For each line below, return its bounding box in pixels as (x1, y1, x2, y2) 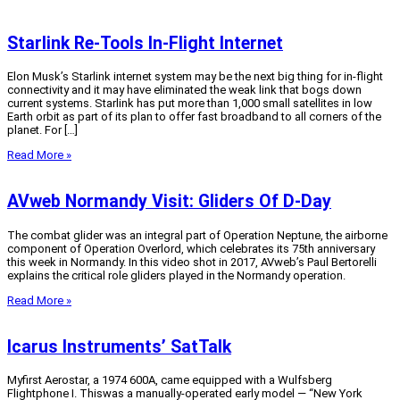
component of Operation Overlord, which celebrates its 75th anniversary (7, 241, 375, 255)
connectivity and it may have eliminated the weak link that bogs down (7, 83, 362, 97)
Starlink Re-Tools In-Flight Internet (7, 32, 283, 54)
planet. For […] (7, 123, 78, 137)
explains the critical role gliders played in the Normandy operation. (7, 268, 346, 282)
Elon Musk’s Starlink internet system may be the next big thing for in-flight (7, 70, 383, 84)
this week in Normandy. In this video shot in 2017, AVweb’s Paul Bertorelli (7, 254, 377, 269)
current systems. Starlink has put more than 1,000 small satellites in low (7, 96, 372, 111)
